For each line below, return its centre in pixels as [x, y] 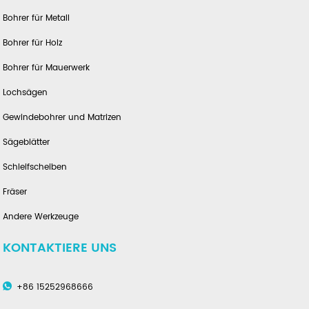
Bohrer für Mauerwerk [47, 68]
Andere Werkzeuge [41, 217]
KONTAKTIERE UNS [60, 248]
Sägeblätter [27, 143]
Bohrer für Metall [37, 19]
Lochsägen [26, 93]
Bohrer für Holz [33, 43]
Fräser [15, 192]
